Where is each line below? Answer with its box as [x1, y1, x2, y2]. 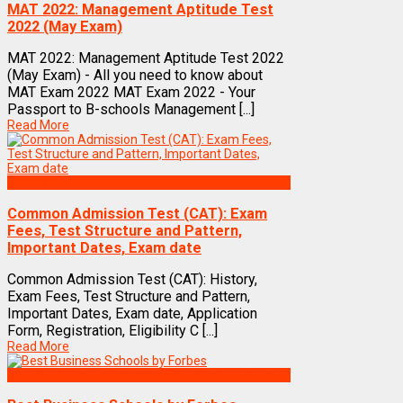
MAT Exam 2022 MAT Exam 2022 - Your [7, 84, 255, 102]
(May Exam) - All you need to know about [7, 67, 263, 85]
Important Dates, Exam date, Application [7, 305, 257, 323]
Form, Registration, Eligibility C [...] [7, 322, 218, 340]
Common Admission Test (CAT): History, [7, 271, 257, 289]
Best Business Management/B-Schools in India [7, 368, 273, 383]
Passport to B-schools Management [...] [7, 101, 255, 119]
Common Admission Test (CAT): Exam [7, 204, 267, 222]
